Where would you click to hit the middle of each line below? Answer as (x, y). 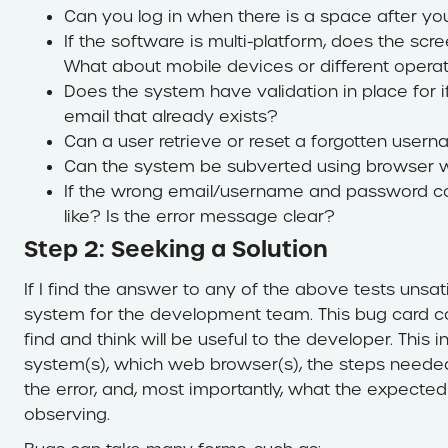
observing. (67, 414)
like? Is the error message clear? (199, 216)
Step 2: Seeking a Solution (176, 249)
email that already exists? (171, 116)
